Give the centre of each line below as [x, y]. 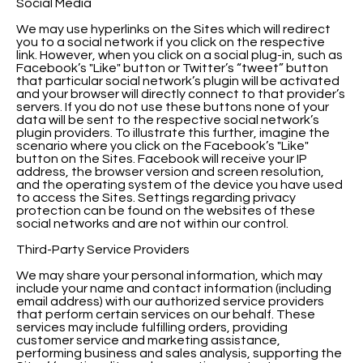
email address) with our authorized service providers [170, 301]
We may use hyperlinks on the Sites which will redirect [173, 29]
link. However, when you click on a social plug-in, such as [179, 55]
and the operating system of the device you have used [179, 184]
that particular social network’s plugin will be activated [178, 81]
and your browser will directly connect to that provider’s [181, 94]
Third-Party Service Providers [103, 249]
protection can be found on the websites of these [166, 210]
